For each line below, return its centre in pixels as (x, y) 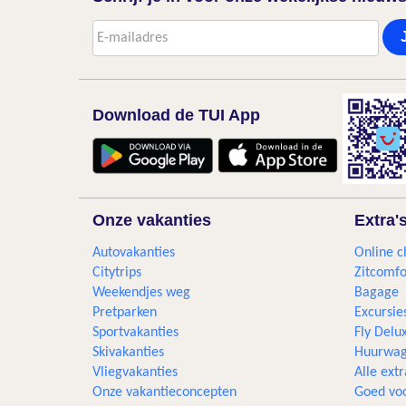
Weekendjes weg (141, 293)
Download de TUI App (176, 115)
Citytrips (117, 273)
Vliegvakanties (135, 372)
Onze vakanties (152, 220)
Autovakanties (134, 253)
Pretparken (125, 313)
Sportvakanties (135, 333)
